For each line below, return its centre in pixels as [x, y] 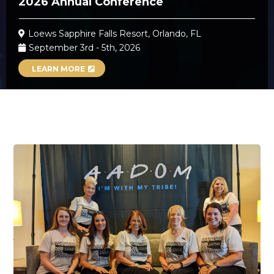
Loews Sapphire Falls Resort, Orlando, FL [115, 34]
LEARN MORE [58, 69]
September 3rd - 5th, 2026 [84, 48]
